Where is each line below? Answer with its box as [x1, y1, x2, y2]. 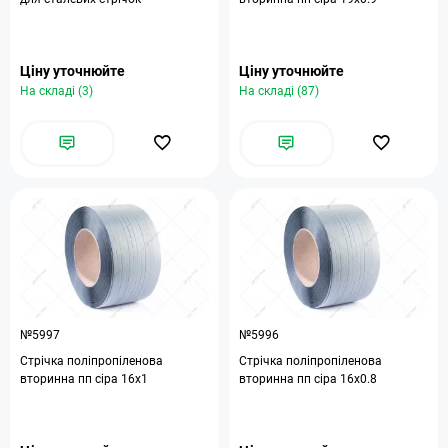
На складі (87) [239, 84, 319, 98]
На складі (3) [20, 84, 93, 98]
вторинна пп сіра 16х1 [20, 372, 148, 386]
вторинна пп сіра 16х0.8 [239, 372, 377, 386]
